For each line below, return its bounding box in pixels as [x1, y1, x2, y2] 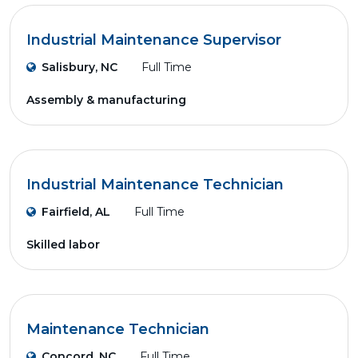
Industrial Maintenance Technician [26, 176, 284, 193]
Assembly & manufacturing [26, 93, 186, 107]
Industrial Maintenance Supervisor [26, 31, 281, 49]
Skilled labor [26, 237, 100, 252]
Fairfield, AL [42, 205, 110, 219]
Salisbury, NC [42, 60, 117, 74]
